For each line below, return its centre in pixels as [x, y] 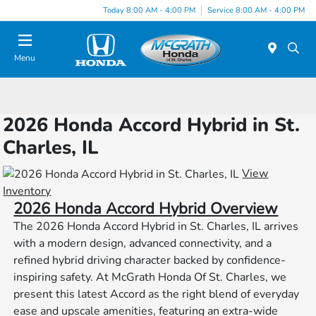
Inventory [27, 192]
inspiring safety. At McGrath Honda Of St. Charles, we [150, 278]
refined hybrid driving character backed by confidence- [150, 261]
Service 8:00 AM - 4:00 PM [256, 10]
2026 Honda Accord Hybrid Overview [146, 209]
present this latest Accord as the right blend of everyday [157, 294]
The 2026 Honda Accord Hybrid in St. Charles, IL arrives [156, 227]
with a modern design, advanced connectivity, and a [143, 244]
